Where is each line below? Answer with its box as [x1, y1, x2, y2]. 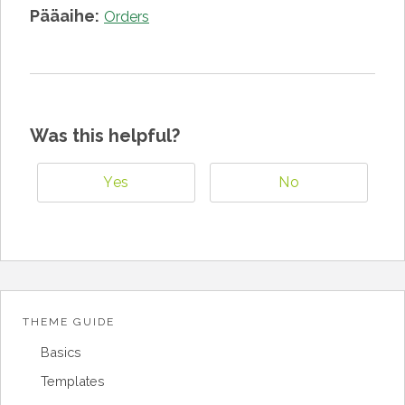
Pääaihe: [30, 6, 99, 25]
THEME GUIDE [23, 316, 115, 328]
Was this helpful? [30, 125, 180, 146]
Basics [41, 344, 81, 361]
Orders [104, 8, 149, 25]
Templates [41, 373, 105, 390]
